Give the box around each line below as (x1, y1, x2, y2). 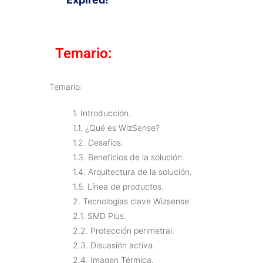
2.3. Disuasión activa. (73, 240, 155, 250)
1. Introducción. (73, 107, 131, 118)
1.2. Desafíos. (73, 137, 123, 147)
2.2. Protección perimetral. (73, 225, 174, 235)
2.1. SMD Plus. (73, 210, 126, 221)
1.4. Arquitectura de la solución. (73, 166, 192, 177)
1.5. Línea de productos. (73, 181, 164, 191)
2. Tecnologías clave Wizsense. (73, 195, 191, 206)
